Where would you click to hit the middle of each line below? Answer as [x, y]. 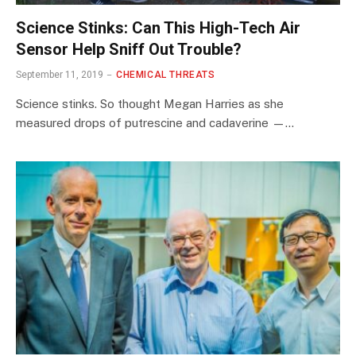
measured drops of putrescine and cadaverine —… [155, 122]
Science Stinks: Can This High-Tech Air [158, 27]
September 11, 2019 [60, 74]
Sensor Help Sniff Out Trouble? [129, 49]
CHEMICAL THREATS [166, 74]
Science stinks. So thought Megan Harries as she [150, 103]
